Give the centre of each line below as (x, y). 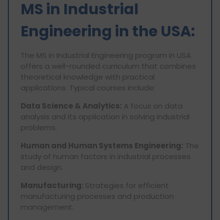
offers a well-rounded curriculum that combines (108, 66)
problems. (39, 127)
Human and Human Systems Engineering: (102, 145)
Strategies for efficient (127, 185)
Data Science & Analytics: (71, 106)
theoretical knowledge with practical (88, 77)
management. (47, 207)
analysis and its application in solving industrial (105, 116)
